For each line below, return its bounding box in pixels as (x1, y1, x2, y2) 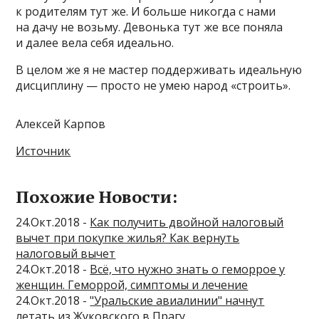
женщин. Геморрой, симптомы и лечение (16, 276, 249, 293)
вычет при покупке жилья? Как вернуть (16, 229, 240, 246)
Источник (16, 142, 71, 159)
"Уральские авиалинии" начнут (90, 292, 265, 308)
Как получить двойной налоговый (90, 214, 284, 230)
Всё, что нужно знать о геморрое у (90, 261, 286, 277)
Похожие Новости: (16, 184, 178, 208)
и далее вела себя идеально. (16, 34, 174, 51)
